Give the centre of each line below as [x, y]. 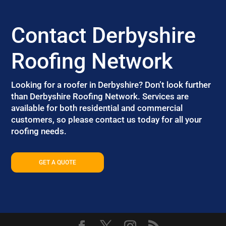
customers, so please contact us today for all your [107, 119]
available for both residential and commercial [97, 108]
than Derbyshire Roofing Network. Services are [100, 96]
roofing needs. [39, 131]
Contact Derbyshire [104, 35]
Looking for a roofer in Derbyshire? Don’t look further [111, 84]
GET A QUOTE [58, 162]
